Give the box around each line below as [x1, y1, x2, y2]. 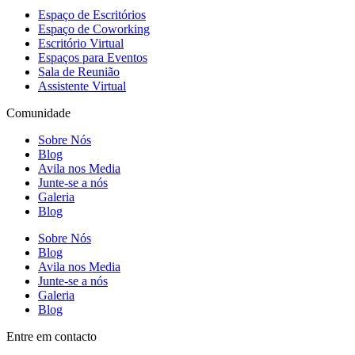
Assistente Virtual [38, 78, 126, 93]
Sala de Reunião [38, 64, 120, 78]
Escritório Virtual [38, 36, 124, 50]
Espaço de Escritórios [38, 7, 146, 21]
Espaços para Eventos [38, 50, 147, 64]
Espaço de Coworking [38, 21, 150, 36]
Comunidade [6, 105, 71, 120]
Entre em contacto [6, 329, 97, 343]
